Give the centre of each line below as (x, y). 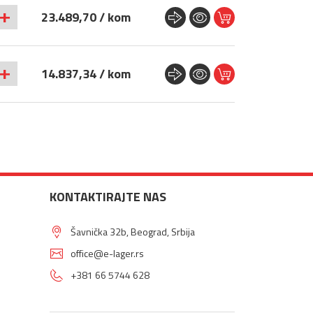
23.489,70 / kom (86, 17)
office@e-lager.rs (107, 253)
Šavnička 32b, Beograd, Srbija (135, 232)
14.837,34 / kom (86, 74)
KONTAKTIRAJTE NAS (108, 197)
